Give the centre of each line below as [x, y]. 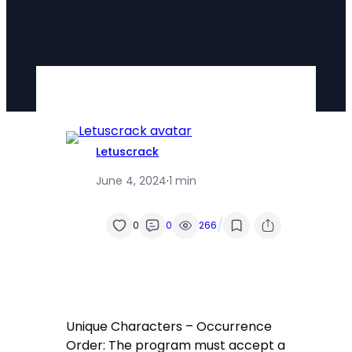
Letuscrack [128, 151]
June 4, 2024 [132, 180]
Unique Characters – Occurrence [169, 327]
